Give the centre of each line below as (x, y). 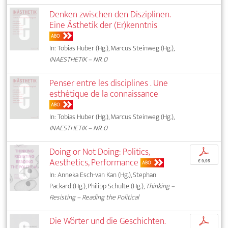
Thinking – (160, 186)
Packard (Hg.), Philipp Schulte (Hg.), (98, 186)
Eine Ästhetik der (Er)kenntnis (104, 25)
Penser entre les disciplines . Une (109, 83)
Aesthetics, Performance (94, 163)
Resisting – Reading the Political (94, 197)
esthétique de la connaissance (104, 94)
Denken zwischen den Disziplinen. (110, 15)
